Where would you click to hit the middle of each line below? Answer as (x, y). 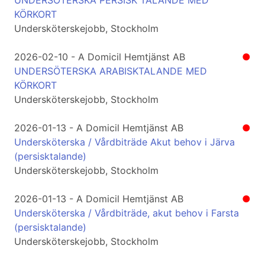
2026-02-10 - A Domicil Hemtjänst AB (100, 57)
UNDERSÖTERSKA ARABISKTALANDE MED (111, 71)
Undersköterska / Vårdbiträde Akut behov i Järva (125, 142)
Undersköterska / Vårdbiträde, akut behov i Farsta (127, 213)
